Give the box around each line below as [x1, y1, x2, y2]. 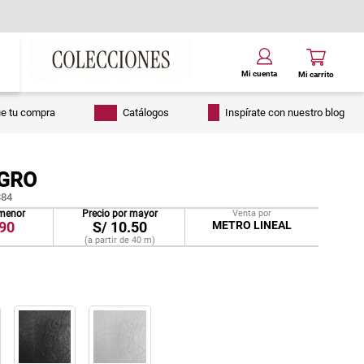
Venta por [232, 207, 272, 219]
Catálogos [123, 106, 169, 119]
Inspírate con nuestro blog [225, 106, 344, 119]
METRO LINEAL [212, 218, 292, 232]
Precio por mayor [81, 207, 158, 219]
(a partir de [84, 234, 132, 245]
